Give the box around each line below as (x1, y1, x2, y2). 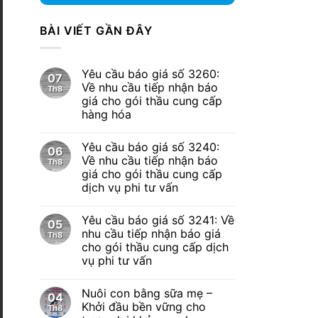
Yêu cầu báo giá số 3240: (81, 140, 219, 155)
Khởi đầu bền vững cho (81, 300, 206, 314)
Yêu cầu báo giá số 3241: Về (81, 213, 234, 228)
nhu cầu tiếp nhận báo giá (81, 226, 221, 241)
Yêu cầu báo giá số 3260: (81, 67, 219, 82)
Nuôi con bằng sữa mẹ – (81, 286, 212, 301)
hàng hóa (81, 107, 131, 122)
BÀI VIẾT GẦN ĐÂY (39, 23, 153, 38)
